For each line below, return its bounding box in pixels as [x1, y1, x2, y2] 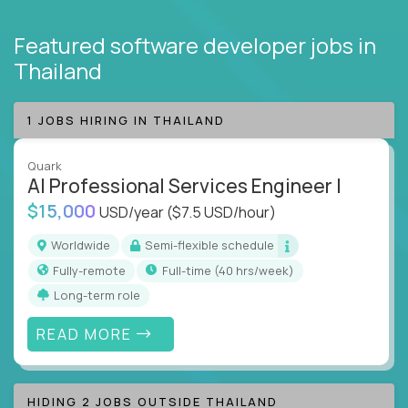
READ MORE [36, 323, 137, 344]
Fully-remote [59, 261, 126, 279]
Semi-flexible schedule [153, 237, 274, 254]
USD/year [99, 201, 167, 222]
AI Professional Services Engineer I [27, 172, 342, 199]
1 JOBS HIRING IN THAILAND [27, 111, 225, 128]
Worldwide [61, 237, 110, 254]
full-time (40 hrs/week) [168, 261, 294, 279]
